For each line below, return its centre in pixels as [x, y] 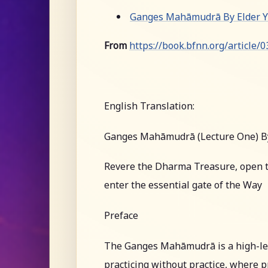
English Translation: [149, 106]
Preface [121, 215]
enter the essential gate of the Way [183, 185]
